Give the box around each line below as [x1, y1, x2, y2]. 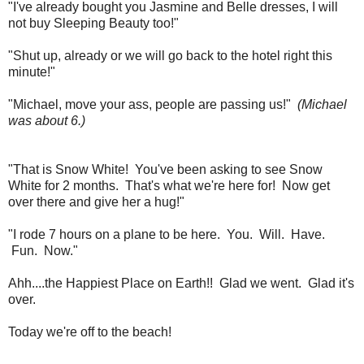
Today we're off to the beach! [8, 324, 171, 339]
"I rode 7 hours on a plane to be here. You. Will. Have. [8, 227, 325, 241]
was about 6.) [8, 113, 85, 128]
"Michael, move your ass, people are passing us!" [8, 97, 297, 111]
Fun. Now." [8, 243, 78, 258]
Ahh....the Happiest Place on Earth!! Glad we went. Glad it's [8, 275, 354, 290]
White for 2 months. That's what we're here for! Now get [8, 178, 330, 193]
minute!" [8, 64, 55, 79]
